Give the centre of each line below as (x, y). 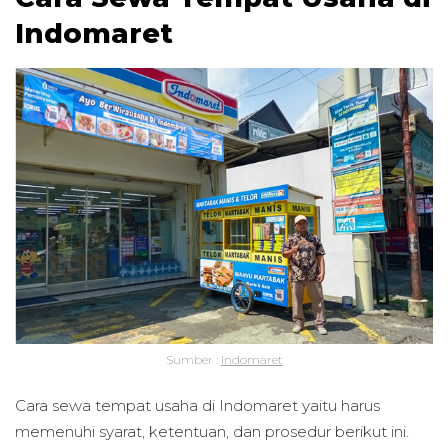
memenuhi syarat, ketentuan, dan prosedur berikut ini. (214, 432)
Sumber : (193, 360)
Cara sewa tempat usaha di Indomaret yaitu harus (197, 406)
